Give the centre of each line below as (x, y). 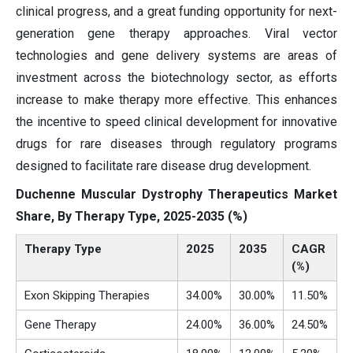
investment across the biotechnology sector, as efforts (176, 78)
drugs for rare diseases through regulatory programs (176, 144)
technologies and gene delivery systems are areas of (176, 56)
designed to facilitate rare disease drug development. (163, 166)
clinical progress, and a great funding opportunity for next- (176, 12)
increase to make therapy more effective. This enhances (176, 100)
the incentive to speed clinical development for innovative (176, 122)
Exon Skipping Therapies (87, 296)
